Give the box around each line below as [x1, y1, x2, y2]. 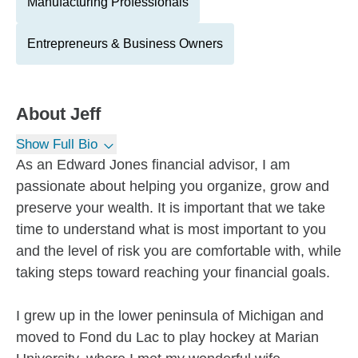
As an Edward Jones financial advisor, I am [16, 157, 290, 173]
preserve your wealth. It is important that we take [16, 200, 325, 216]
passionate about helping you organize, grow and [16, 178, 329, 194]
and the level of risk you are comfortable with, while [16, 243, 341, 259]
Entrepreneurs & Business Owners [27, 37, 223, 50]
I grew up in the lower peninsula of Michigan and [16, 308, 324, 324]
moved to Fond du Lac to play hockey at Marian [16, 329, 319, 345]
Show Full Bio [16, 137, 97, 152]
